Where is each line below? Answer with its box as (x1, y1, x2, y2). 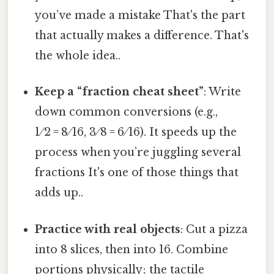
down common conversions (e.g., (35, 105, 218, 119)
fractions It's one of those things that (35, 166, 239, 180)
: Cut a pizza (180, 222, 248, 236)
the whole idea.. (35, 49, 121, 63)
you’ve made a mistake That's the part (35, 9, 246, 23)
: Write (204, 85, 242, 99)
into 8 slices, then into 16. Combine (35, 242, 229, 256)
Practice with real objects (35, 222, 181, 236)
